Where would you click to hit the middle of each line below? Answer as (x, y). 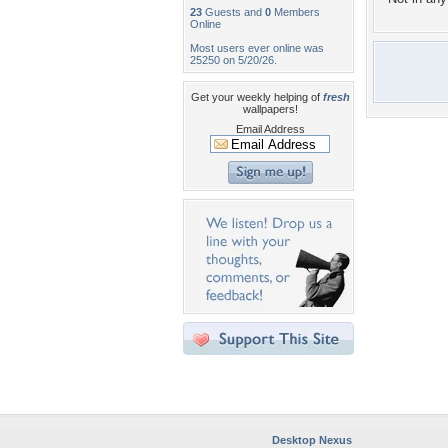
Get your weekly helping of (256, 97)
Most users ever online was (257, 48)
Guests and (233, 12)
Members (295, 12)
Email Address (270, 129)
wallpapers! (270, 109)
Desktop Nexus (312, 440)
